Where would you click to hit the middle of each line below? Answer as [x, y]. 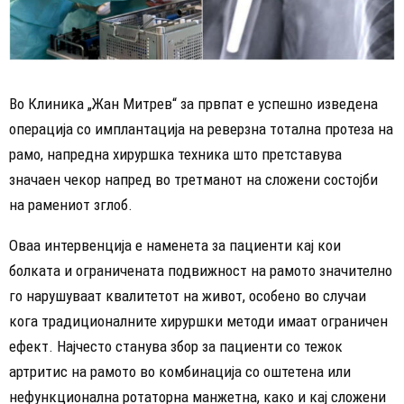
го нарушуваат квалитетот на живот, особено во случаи [188, 295]
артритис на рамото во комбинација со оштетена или [180, 371]
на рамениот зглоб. [71, 204]
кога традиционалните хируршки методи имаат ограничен [198, 321]
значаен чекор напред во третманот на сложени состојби [193, 179]
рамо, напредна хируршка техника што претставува [175, 154]
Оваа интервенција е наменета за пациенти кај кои [175, 245]
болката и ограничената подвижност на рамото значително [201, 270]
